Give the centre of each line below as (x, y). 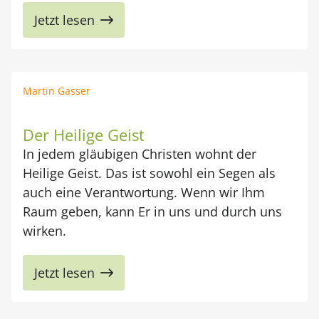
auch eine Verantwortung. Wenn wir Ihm (144, 192)
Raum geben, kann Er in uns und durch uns (152, 211)
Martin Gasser (57, 91)
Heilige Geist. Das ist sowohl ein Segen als (149, 173)
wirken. (45, 231)
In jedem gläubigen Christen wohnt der (140, 154)
